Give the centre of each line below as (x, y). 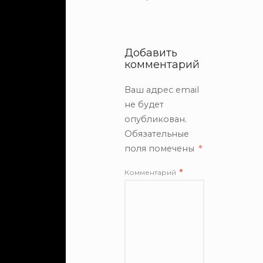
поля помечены (161, 149)
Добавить (151, 53)
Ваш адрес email (162, 90)
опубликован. (156, 119)
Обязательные (157, 134)
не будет (144, 104)
